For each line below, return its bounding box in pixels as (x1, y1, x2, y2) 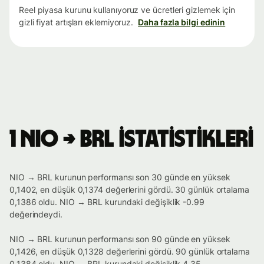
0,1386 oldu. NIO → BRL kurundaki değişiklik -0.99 (9, 197, 204, 207)
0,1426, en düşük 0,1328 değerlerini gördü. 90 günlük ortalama (9, 246, 250, 257)
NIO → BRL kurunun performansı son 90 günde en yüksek (9, 234, 230, 245)
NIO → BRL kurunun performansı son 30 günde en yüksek (9, 172, 230, 183)
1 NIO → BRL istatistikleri (9, 128, 253, 152)
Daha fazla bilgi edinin (138, 17, 226, 28)
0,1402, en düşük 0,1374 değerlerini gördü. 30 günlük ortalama (9, 184, 249, 195)
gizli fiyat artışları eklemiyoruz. (19, 17, 134, 28)
